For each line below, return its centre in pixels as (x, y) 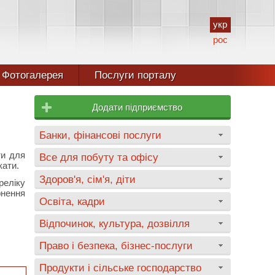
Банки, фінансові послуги (100, 135)
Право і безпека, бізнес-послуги (116, 246)
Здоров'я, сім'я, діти (87, 179)
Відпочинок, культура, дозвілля (114, 223)
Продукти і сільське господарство (120, 268)
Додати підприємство (137, 107)
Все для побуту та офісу (99, 157)
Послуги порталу (135, 75)
